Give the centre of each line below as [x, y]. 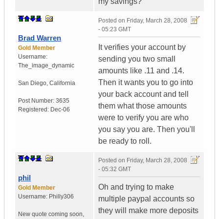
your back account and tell [143, 94]
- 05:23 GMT [115, 30]
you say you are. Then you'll [147, 130]
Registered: [34, 110]
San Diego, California [47, 83]
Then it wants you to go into [146, 83]
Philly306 [61, 197]
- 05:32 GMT [115, 169]
